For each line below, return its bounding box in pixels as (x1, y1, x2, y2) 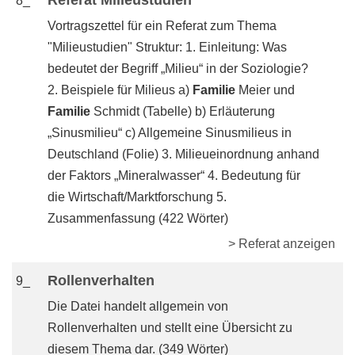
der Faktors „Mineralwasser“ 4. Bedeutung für (48, 169, 300, 182)
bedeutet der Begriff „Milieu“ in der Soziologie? (48, 62, 308, 75)
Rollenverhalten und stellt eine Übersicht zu (48, 321, 292, 334)
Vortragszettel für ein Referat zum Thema (48, 19, 277, 32)
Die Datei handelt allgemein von (48, 300, 228, 313)
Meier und (235, 83, 295, 97)
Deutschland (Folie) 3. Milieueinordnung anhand (48, 147, 319, 161)
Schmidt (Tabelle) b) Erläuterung (90, 105, 275, 118)
